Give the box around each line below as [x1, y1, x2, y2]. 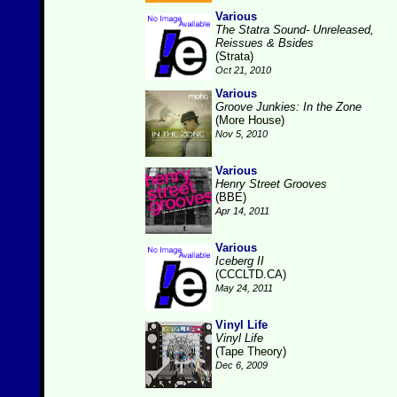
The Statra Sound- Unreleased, [215, 23, 374, 36]
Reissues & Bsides [215, 36, 314, 50]
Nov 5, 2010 [215, 128, 268, 139]
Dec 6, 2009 [215, 360, 268, 370]
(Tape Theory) [215, 345, 286, 358]
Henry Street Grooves [215, 177, 327, 191]
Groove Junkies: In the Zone [215, 100, 362, 113]
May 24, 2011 [215, 283, 273, 293]
